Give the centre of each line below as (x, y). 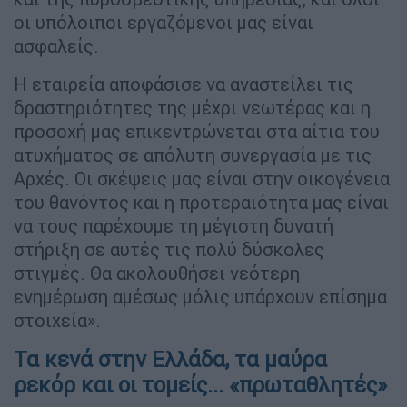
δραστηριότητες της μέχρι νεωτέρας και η (192, 107)
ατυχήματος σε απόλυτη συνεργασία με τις (193, 154)
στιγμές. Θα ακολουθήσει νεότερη (157, 273)
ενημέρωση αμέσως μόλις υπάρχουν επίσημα (200, 296)
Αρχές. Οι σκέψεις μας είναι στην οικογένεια (202, 178)
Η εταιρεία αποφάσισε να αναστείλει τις (184, 84)
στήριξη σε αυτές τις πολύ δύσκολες (169, 249)
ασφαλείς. (56, 45)
